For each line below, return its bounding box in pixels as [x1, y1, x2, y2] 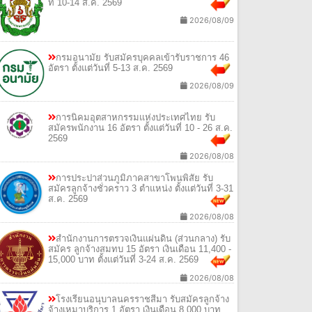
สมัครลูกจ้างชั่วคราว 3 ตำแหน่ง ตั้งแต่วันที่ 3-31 [48, 183, 234, 194]
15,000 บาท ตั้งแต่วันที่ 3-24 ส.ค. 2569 [48, 254, 199, 265]
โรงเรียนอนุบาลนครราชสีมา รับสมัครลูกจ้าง [56, 294, 230, 305]
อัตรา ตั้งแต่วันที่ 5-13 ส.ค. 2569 [48, 62, 173, 73]
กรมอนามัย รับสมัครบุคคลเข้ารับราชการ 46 [56, 52, 230, 63]
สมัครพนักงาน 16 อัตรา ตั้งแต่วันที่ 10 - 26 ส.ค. [48, 122, 233, 133]
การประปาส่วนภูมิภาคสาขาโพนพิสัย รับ [56, 173, 214, 184]
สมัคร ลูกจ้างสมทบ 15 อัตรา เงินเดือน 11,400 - [48, 244, 232, 255]
